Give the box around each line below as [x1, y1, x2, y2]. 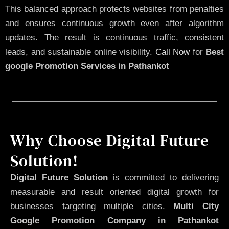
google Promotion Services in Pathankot [5, 61, 169, 72]
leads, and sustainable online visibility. [5, 47, 155, 57]
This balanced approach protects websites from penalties [5, 4, 224, 14]
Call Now [155, 47, 190, 57]
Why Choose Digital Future [10, 129, 209, 151]
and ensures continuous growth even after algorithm [5, 18, 224, 29]
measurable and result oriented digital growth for [10, 187, 219, 197]
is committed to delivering [108, 172, 219, 182]
